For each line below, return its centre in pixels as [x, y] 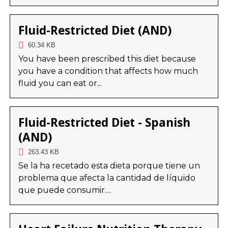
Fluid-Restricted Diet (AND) [95, 30]
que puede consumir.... [64, 190]
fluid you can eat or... [60, 83]
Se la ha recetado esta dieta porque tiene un [109, 166]
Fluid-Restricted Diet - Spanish [104, 123]
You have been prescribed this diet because [107, 59]
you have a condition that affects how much [108, 71]
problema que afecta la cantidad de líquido [107, 178]
